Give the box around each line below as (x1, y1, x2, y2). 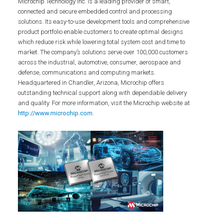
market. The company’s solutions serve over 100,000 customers (18, 48, 188, 56)
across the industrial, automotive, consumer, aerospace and (18, 59, 181, 66)
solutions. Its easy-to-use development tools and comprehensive (18, 18, 190, 25)
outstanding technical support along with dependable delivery (18, 89, 187, 96)
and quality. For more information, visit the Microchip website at (18, 99, 190, 107)
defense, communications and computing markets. (18, 69, 156, 76)
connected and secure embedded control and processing (18, 8, 172, 15)
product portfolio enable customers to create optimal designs (18, 28, 184, 35)
